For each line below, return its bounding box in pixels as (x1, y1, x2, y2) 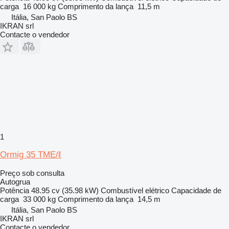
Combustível (101, 186, 143, 195)
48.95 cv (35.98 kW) (31, 186, 99, 195)
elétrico (145, 186, 169, 195)
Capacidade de (171, 186, 221, 195)
